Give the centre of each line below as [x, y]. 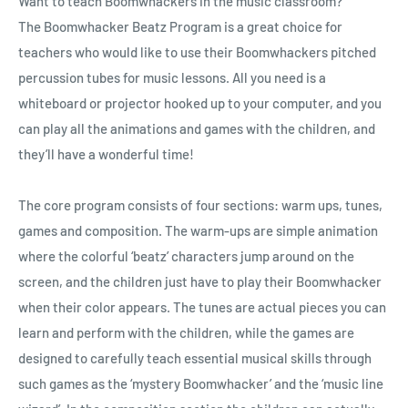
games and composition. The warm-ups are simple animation [198, 230]
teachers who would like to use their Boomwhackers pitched [197, 51]
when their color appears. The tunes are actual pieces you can [202, 306]
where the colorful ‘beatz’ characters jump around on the [186, 255]
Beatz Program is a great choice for [236, 26]
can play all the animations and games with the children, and [197, 128]
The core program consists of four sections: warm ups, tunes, [200, 204]
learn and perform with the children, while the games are [186, 332]
